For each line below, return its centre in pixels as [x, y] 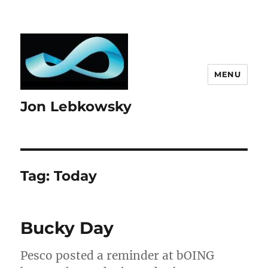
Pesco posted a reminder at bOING [118, 256]
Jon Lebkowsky [76, 107]
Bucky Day [67, 228]
